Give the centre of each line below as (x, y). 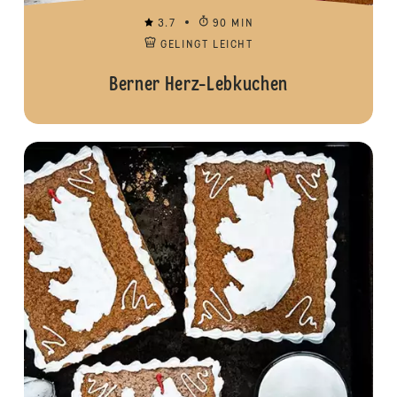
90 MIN (233, 24)
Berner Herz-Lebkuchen (198, 85)
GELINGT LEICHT (207, 45)
